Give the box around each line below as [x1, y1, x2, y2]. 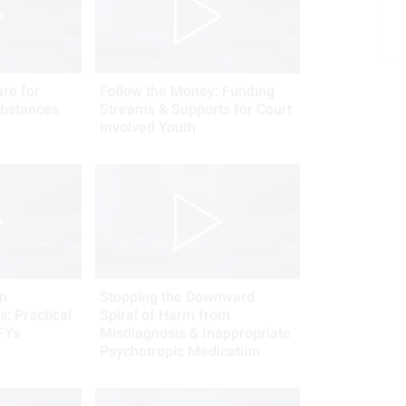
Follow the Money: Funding [99, 81, 275, 103]
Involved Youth [99, 117, 196, 140]
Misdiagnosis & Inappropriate [99, 323, 291, 345]
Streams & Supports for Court [99, 99, 292, 121]
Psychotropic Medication [99, 341, 260, 363]
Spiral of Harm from [99, 304, 230, 327]
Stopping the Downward [99, 286, 255, 309]
